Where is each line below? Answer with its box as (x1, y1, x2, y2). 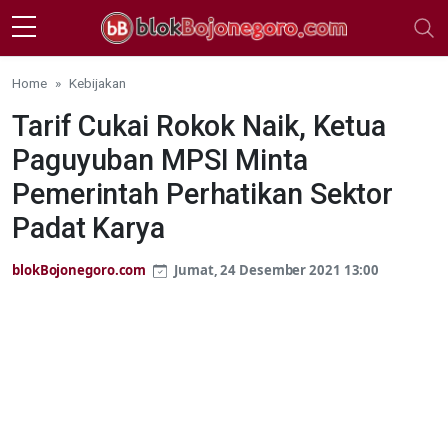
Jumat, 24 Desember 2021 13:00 (171, 260, 380, 279)
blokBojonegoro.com (12, 260, 147, 279)
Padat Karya (12, 210, 165, 245)
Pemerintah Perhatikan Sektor (12, 176, 394, 211)
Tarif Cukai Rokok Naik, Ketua (12, 108, 387, 143)
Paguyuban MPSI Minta (12, 142, 308, 177)
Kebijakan (69, 74, 126, 91)
